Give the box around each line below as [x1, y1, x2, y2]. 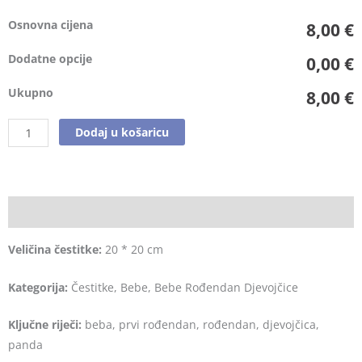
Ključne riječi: [8, 317, 82, 333]
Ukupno [8, 85, 53, 101]
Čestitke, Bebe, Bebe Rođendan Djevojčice [68, 279, 298, 295]
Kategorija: [8, 279, 68, 295]
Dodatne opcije [8, 51, 92, 67]
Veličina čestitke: [8, 241, 102, 257]
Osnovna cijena [8, 17, 93, 33]
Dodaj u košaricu [75, 124, 170, 141]
